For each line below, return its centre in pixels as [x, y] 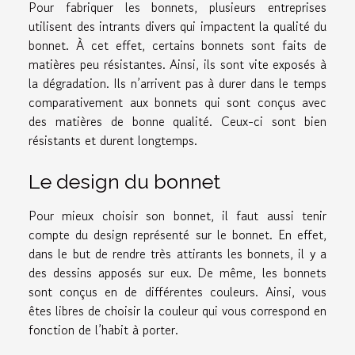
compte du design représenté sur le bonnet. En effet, [177, 235]
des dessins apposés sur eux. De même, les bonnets [177, 273]
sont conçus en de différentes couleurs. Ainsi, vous [177, 292]
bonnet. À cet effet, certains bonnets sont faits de [177, 46]
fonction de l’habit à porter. [103, 330]
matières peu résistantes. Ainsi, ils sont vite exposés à [177, 65]
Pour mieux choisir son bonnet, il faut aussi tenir [177, 216]
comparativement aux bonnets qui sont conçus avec [177, 103]
